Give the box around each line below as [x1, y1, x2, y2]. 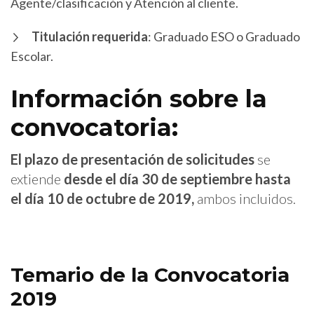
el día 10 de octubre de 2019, [11, 189, 197, 207]
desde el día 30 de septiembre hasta [61, 170, 291, 187]
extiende [11, 170, 61, 187]
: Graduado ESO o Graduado [148, 28, 300, 44]
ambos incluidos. [197, 189, 296, 207]
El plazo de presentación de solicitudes [11, 150, 254, 168]
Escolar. [11, 48, 53, 64]
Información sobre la [11, 83, 267, 114]
